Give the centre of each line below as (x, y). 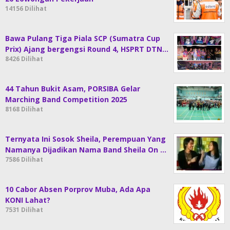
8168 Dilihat (24, 109)
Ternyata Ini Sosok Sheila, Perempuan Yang (85, 139)
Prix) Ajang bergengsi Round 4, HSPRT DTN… (87, 49)
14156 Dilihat (26, 8)
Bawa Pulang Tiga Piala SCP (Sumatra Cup (83, 38)
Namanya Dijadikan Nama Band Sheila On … (86, 150)
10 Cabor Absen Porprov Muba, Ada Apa (78, 189)
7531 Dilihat (24, 210)
